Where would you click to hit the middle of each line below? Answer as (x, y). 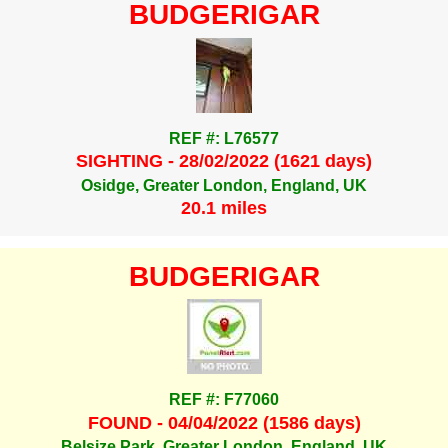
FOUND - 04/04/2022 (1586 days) (224, 422)
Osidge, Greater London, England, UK (224, 185)
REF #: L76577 (224, 139)
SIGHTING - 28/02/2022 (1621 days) (224, 161)
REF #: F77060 (224, 400)
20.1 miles (224, 208)
